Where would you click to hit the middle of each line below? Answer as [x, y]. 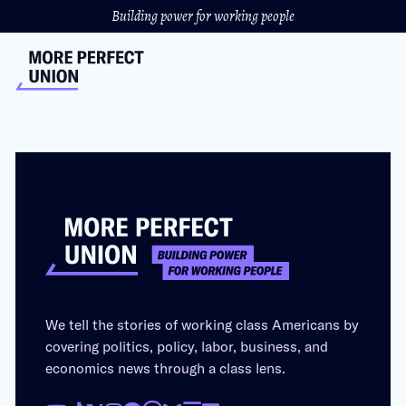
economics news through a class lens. [166, 367]
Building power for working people [203, 16]
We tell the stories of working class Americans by [203, 324]
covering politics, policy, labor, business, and [187, 345]
